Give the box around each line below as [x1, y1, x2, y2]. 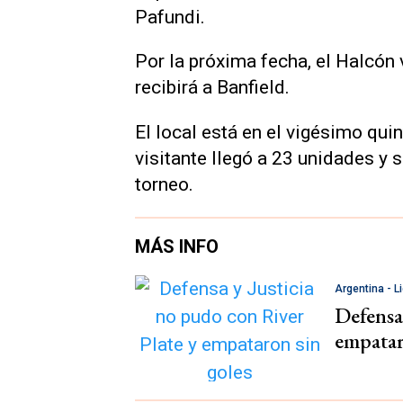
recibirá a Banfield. [135, 76, 290, 99]
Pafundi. [135, 5, 205, 28]
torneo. [135, 174, 193, 196]
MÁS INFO [135, 235, 219, 257]
